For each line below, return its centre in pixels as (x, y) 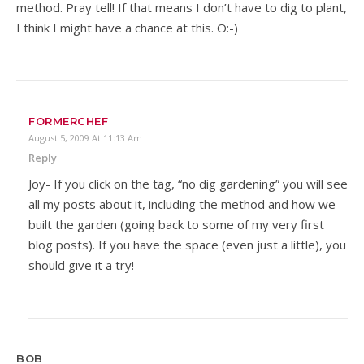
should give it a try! (81, 264)
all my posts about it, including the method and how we (182, 204)
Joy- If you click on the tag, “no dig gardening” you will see (188, 183)
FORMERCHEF (68, 121)
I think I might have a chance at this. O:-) (127, 27)
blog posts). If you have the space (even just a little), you (187, 244)
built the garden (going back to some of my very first (176, 224)
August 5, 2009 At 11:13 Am (85, 137)
